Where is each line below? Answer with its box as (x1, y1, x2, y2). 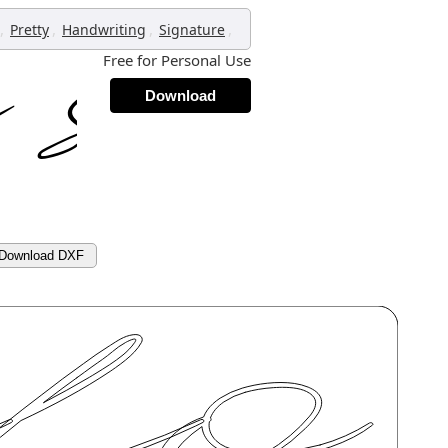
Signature (159, 20, 225, 39)
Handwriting (62, 20, 146, 39)
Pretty (10, 20, 49, 39)
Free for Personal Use (103, 50, 251, 70)
